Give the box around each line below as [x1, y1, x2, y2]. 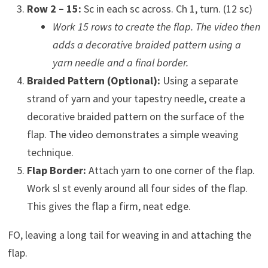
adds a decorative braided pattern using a [52, 37, 241, 51]
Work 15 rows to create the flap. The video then [52, 19, 260, 33]
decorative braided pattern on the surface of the [26, 109, 244, 123]
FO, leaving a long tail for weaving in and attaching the [7, 227, 251, 242]
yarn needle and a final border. [52, 55, 188, 69]
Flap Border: [26, 163, 86, 177]
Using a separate [160, 73, 238, 87]
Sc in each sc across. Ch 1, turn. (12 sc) [81, 1, 252, 16]
